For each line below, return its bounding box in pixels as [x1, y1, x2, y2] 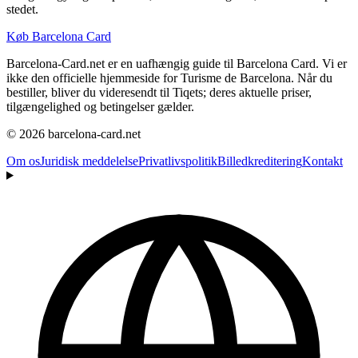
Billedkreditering [217, 153, 302, 168]
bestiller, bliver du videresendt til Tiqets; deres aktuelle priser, [6, 85, 312, 99]
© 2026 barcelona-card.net [6, 126, 141, 141]
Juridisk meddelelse [40, 153, 138, 168]
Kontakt [302, 153, 343, 168]
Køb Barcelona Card [6, 29, 111, 43]
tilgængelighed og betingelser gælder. [6, 99, 194, 113]
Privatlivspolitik [138, 153, 217, 168]
